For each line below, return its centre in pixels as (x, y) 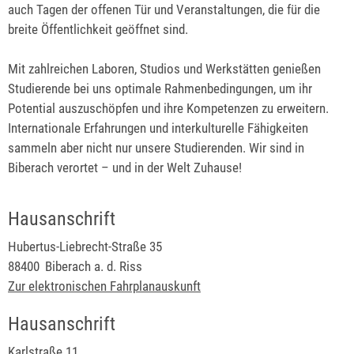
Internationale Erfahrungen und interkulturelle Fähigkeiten (158, 128)
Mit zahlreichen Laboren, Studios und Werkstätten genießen (164, 69)
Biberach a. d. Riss (94, 266)
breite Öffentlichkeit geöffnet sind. (98, 30)
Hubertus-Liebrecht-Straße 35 (85, 246)
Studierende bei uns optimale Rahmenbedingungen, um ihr (160, 89)
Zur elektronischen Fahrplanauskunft (104, 286)
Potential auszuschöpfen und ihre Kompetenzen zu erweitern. (168, 109)
